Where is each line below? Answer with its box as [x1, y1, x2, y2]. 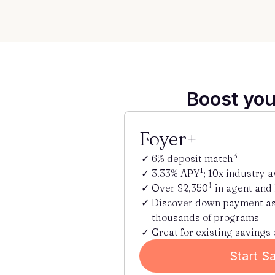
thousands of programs [152, 211, 259, 223]
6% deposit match [152, 152, 233, 165]
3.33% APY [152, 167, 200, 179]
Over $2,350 [152, 182, 208, 194]
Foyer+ [139, 127, 197, 150]
